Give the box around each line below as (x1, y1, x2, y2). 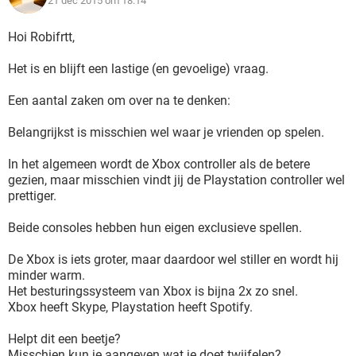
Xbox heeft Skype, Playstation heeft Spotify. (8, 300, 253, 315)
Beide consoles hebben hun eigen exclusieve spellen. (8, 220, 302, 235)
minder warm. (8, 268, 85, 283)
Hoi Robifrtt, (8, 29, 75, 44)
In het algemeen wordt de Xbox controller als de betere (8, 157, 310, 172)
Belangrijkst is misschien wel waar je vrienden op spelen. (8, 125, 324, 140)
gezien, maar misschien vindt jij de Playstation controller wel (8, 172, 345, 188)
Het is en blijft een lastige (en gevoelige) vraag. (8, 61, 269, 76)
